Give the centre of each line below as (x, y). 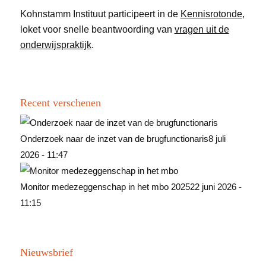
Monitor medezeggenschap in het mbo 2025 (105, 187)
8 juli (217, 139)
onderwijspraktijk (56, 45)
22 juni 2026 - (216, 187)
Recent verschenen (60, 103)
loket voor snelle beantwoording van (97, 30)
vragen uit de (202, 30)
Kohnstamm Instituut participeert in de (100, 14)
